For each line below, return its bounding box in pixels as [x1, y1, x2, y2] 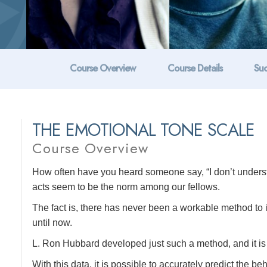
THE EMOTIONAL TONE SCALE [32, 117, 255, 142]
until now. [32, 218, 73, 228]
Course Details [167, 61, 222, 75]
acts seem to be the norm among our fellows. [32, 182, 221, 192]
